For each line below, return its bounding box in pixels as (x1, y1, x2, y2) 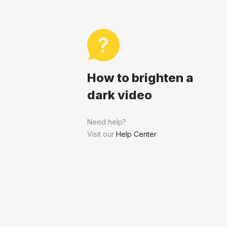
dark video (87, 88, 152, 102)
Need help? (87, 118, 126, 126)
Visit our (87, 130, 116, 138)
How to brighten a (87, 70, 194, 85)
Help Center (116, 130, 157, 138)
